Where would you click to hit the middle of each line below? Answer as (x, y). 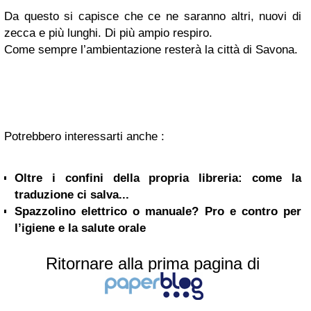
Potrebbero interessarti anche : (84, 136)
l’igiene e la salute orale (80, 228)
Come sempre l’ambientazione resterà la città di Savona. (151, 50)
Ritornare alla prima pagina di (153, 263)
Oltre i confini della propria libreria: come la (158, 178)
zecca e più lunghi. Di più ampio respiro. (108, 33)
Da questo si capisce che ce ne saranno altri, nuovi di (153, 16)
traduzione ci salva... (72, 195)
